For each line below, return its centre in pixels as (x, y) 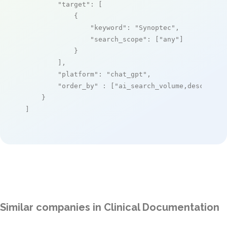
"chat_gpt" (127, 74)
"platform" (78, 74)
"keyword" (108, 27)
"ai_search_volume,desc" (161, 86)
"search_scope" (119, 39)
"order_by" (78, 86)
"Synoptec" (155, 27)
